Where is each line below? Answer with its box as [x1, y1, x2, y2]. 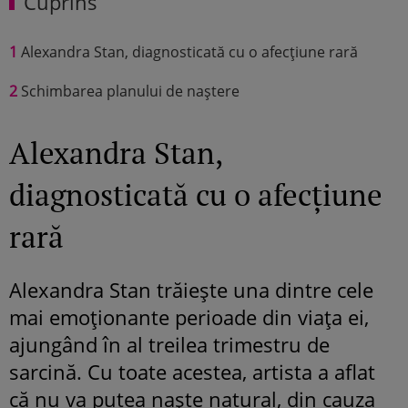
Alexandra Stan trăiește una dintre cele [9, 275, 373, 303]
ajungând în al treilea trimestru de [9, 330, 330, 358]
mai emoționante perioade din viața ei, [9, 302, 369, 331]
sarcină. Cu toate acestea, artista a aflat [9, 357, 375, 385]
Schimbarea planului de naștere [17, 80, 240, 101]
